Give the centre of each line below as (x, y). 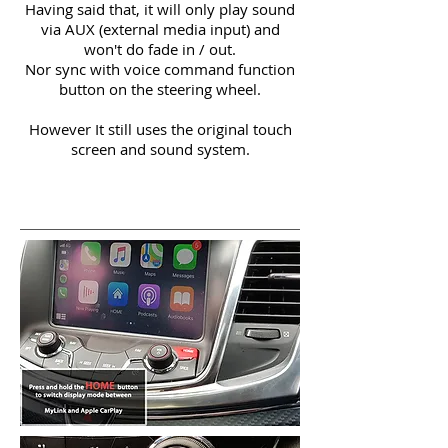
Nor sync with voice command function (160, 69)
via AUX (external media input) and (160, 29)
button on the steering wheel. (160, 89)
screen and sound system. (160, 149)
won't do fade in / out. (160, 49)
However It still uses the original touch (160, 129)
